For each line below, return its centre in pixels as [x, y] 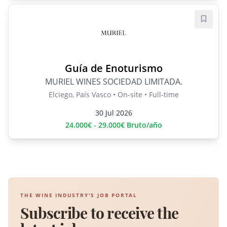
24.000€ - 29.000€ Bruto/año [113, 125]
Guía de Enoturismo [113, 68]
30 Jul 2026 [113, 113]
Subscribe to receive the [99, 214]
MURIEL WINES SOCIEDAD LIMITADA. [113, 82]
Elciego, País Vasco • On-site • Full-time [113, 95]
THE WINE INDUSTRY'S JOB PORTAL [79, 195]
